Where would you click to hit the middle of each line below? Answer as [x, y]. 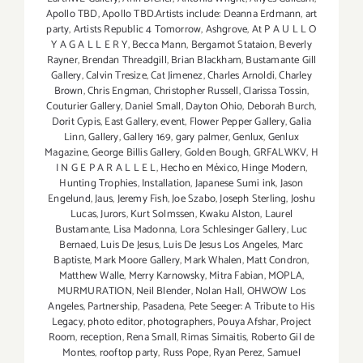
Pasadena [163, 306]
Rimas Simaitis [214, 337]
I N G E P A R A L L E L [106, 168]
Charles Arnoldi [241, 75]
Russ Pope [186, 352]
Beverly [295, 45]
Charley [295, 75]
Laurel [279, 214]
